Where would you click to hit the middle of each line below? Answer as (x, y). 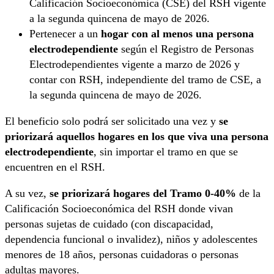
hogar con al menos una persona (176, 34)
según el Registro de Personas (186, 49)
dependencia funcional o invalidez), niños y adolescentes (131, 239)
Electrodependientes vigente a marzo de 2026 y (135, 65)
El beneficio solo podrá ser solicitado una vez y (112, 121)
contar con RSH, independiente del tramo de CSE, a (145, 80)
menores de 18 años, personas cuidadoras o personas (122, 255)
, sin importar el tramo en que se (166, 152)
